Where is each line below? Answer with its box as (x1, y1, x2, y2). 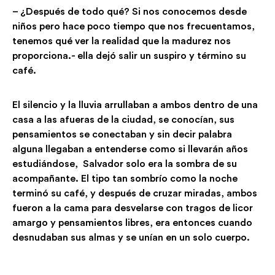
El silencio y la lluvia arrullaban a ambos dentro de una (12, 100, 258, 110)
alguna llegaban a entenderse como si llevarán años (12, 144, 248, 154)
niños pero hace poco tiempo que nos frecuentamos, (12, 21, 255, 31)
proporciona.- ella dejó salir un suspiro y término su (12, 51, 246, 61)
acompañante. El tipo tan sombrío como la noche (12, 174, 238, 184)
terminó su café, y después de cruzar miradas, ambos (12, 188, 257, 198)
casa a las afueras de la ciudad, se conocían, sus (12, 115, 234, 125)
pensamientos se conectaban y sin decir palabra (12, 130, 232, 139)
